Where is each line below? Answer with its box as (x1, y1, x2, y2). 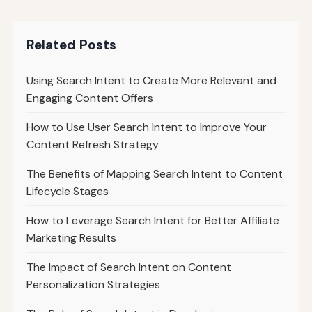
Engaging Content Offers (26, 91, 153, 106)
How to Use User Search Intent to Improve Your (26, 120, 267, 135)
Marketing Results (26, 231, 116, 246)
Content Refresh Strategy (26, 137, 159, 153)
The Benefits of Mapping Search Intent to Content (26, 166, 283, 182)
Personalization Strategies (26, 277, 160, 292)
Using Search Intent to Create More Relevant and (26, 73, 276, 88)
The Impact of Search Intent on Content (26, 260, 231, 275)
